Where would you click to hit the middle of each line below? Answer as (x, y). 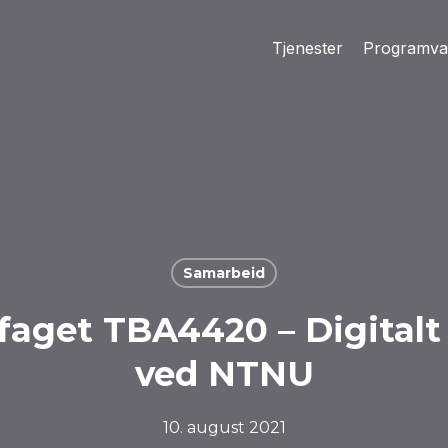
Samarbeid (223, 273)
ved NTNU (224, 374)
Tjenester (307, 48)
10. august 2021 (224, 427)
